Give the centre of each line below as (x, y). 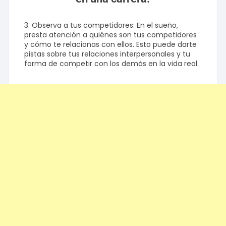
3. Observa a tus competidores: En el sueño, (101, 25)
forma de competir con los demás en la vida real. (112, 64)
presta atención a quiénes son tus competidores (111, 35)
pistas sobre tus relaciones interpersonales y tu (107, 54)
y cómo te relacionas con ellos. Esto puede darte (111, 45)
